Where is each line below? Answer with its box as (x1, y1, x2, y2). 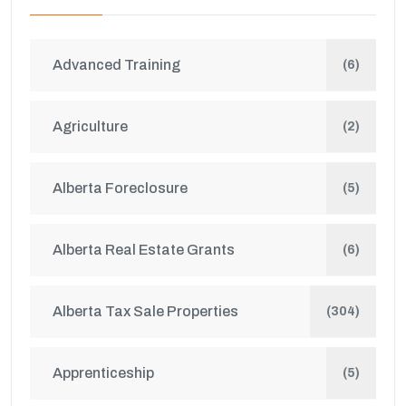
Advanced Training (53, 57, 180, 72)
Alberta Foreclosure (53, 180, 188, 196)
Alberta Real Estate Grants (53, 242, 235, 257)
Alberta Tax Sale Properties (53, 304, 238, 319)
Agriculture (53, 119, 128, 134)
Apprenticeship (53, 365, 154, 381)
